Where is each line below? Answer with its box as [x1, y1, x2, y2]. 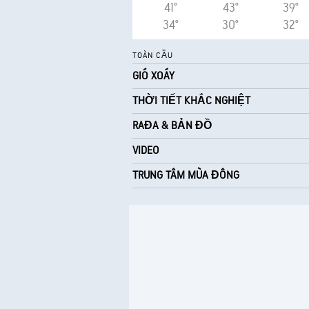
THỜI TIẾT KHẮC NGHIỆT [132, 94, 250, 108]
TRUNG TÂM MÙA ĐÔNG [132, 169, 239, 182]
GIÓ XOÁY [132, 70, 175, 83]
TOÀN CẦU [132, 50, 173, 61]
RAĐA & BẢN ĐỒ [132, 119, 212, 132]
